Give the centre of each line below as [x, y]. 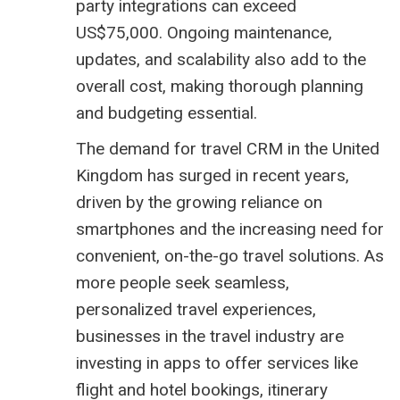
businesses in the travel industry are [210, 337]
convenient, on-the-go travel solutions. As [230, 256]
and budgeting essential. [169, 113]
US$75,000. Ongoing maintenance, [204, 33]
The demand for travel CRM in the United [228, 149]
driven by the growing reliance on [199, 203]
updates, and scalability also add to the [221, 60]
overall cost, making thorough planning [220, 87]
